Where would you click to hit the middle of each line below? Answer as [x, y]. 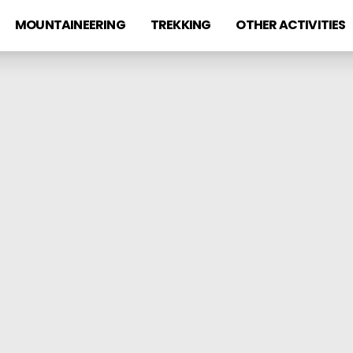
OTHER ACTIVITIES [291, 25]
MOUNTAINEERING [70, 25]
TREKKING [180, 25]
